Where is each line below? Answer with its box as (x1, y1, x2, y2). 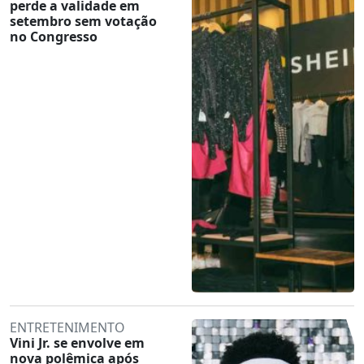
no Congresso (10, 27, 97, 45)
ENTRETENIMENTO (10, 318, 125, 336)
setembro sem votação (10, 11, 157, 30)
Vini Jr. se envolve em (10, 333, 145, 352)
